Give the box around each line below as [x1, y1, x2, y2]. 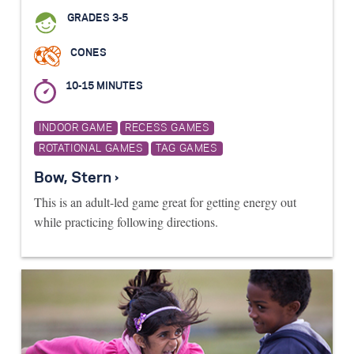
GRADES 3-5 [67, 13, 128, 24]
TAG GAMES [156, 143, 218, 153]
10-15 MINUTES [66, 81, 143, 91]
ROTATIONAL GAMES [39, 143, 144, 153]
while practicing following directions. [34, 213, 218, 230]
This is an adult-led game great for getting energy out [34, 193, 296, 210]
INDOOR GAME [39, 123, 113, 134]
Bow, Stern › [34, 171, 119, 186]
